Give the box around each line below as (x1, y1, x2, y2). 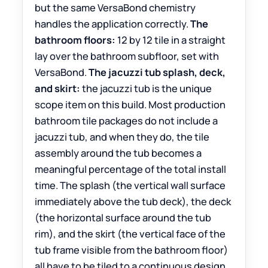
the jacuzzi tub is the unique (80, 81, 212, 96)
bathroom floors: (35, 33, 116, 47)
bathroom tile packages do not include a (35, 114, 218, 128)
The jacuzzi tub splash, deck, (89, 65, 226, 80)
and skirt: (35, 81, 81, 96)
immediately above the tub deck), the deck (35, 194, 232, 209)
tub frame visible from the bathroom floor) (35, 243, 229, 257)
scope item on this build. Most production (35, 98, 226, 112)
